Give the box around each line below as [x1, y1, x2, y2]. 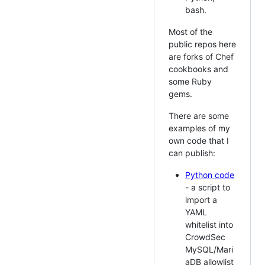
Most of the [169, 26, 212, 37]
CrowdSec [185, 231, 225, 242]
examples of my [169, 122, 230, 133]
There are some [169, 110, 229, 121]
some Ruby [169, 76, 212, 86]
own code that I [169, 135, 229, 146]
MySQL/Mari [185, 244, 233, 254]
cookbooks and [169, 63, 228, 74]
